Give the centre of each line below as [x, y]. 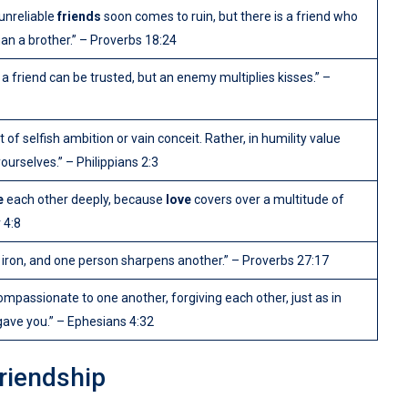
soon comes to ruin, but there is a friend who [229, 17]
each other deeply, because [85, 200]
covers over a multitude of [268, 200]
